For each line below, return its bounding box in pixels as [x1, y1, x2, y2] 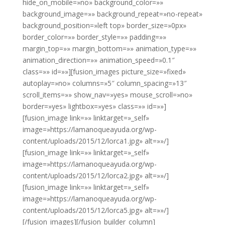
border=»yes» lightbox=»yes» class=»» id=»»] [22, 101, 166, 111]
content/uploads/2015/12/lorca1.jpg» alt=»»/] [22, 136, 169, 146]
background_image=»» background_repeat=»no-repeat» [22, 9, 202, 19]
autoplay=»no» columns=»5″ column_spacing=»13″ [22, 78, 187, 88]
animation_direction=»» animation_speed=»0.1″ [22, 55, 175, 65]
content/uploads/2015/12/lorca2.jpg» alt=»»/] [22, 170, 169, 180]
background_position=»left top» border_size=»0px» [22, 20, 186, 30]
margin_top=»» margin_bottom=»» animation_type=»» [22, 43, 196, 53]
